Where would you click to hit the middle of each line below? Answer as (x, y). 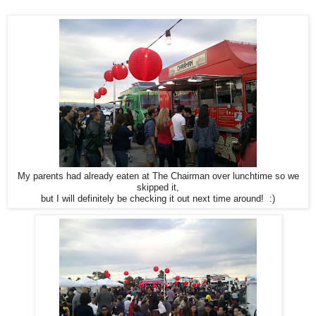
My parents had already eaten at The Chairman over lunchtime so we (158, 177)
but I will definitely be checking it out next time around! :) (158, 199)
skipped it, (158, 188)
